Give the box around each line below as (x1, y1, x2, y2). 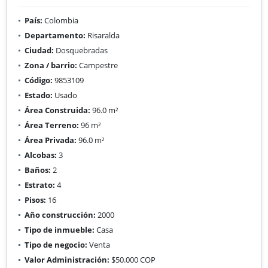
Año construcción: (25, 209, 96, 220)
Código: (25, 74, 53, 86)
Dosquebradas (54, 44, 108, 56)
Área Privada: (25, 134, 77, 145)
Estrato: (25, 179, 55, 190)
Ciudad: (25, 44, 54, 56)
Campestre (77, 59, 118, 71)
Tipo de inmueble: (25, 224, 95, 235)
